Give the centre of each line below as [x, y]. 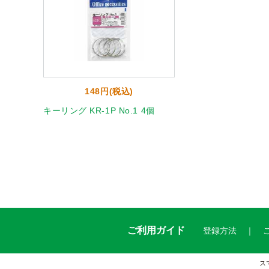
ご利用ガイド [156, 230]
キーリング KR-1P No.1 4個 [99, 110]
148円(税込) [109, 91]
